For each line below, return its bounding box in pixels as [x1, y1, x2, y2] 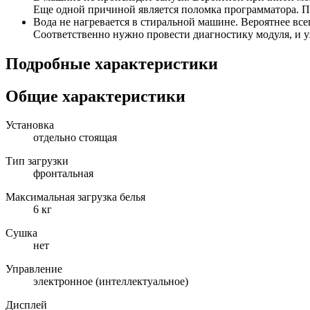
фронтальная [33, 167, 93, 180]
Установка [6, 119, 54, 131]
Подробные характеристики [6, 54, 218, 73]
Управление [6, 263, 62, 275]
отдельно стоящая [33, 131, 117, 144]
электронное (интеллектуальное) [33, 275, 188, 288]
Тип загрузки [6, 155, 69, 167]
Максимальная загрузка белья [6, 191, 145, 203]
